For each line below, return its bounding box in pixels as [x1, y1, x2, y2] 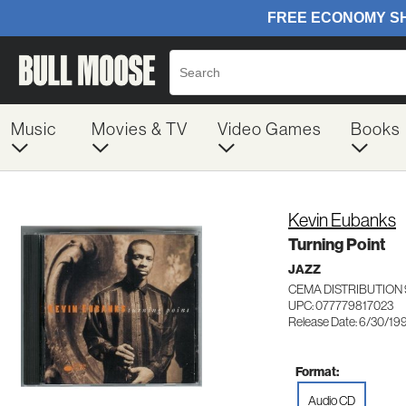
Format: [295, 362, 339, 380]
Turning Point [288, 234, 385, 255]
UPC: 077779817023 [288, 297, 393, 314]
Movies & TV [91, 118, 188, 140]
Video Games [217, 118, 322, 140]
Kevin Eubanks [288, 208, 396, 231]
